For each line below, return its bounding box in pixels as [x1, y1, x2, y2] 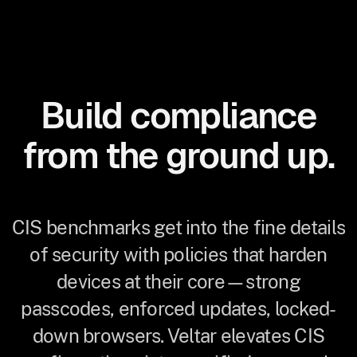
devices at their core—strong [57, 270, 300, 292]
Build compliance [40, 92, 317, 139]
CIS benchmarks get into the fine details [11, 216, 346, 238]
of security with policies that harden [29, 243, 328, 265]
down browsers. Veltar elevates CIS [32, 324, 325, 347]
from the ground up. [22, 132, 335, 178]
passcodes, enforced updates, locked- [21, 297, 336, 320]
